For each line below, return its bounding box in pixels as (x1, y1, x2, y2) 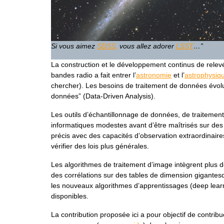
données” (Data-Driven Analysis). (51, 91, 155, 100)
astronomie (136, 70, 171, 79)
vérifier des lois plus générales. (51, 141, 149, 150)
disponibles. (51, 191, 88, 200)
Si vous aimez (51, 41, 97, 50)
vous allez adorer (117, 41, 176, 50)
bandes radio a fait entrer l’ (51, 70, 136, 79)
